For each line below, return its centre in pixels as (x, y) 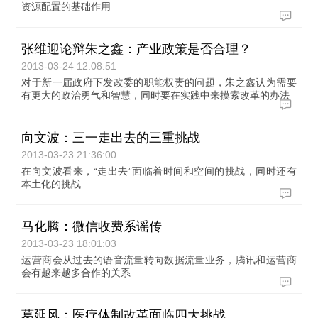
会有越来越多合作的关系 (76, 273)
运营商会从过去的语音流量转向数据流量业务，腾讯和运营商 (159, 260)
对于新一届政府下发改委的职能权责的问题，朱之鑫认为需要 (159, 82)
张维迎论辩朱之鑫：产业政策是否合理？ (137, 49)
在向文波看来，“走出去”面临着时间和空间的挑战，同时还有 (159, 171)
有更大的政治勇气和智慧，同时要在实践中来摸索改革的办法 (156, 95)
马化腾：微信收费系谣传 (92, 226)
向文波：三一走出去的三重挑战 (111, 138)
